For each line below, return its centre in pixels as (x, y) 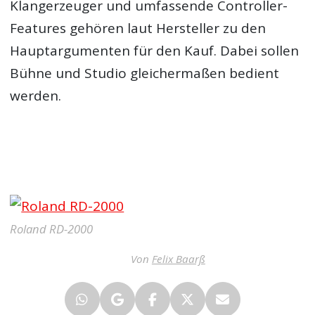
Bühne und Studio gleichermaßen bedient (145, 73)
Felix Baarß (178, 258)
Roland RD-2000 (52, 229)
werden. (36, 96)
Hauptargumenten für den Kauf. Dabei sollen (155, 51)
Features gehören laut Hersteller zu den (138, 28)
